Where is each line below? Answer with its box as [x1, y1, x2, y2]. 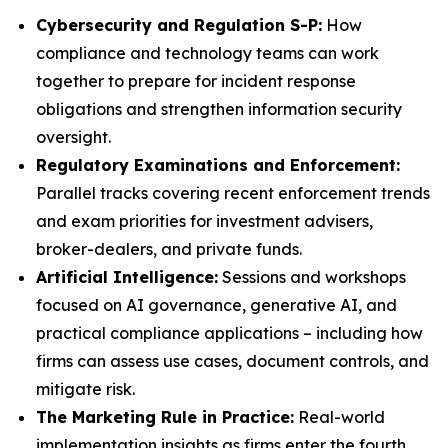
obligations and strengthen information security [36, 99, 402, 119]
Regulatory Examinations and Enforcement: [36, 155, 400, 175]
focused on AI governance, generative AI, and [36, 295, 397, 315]
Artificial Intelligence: [36, 267, 218, 287]
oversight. [36, 127, 111, 147]
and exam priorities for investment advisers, [36, 211, 373, 231]
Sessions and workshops [218, 267, 406, 287]
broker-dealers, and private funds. [36, 239, 302, 259]
